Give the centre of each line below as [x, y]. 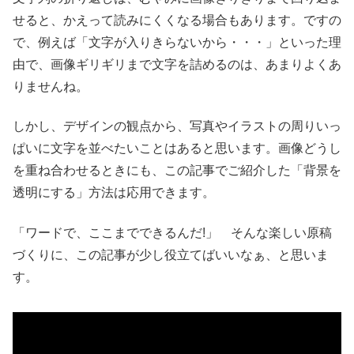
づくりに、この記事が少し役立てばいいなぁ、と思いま [171, 254]
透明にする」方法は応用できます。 [114, 193]
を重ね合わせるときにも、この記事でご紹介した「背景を [177, 171]
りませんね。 [51, 86]
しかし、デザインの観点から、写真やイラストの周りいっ [177, 126]
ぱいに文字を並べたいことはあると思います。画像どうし [177, 149]
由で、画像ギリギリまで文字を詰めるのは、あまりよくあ [177, 64]
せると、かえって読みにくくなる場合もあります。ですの [177, 20]
